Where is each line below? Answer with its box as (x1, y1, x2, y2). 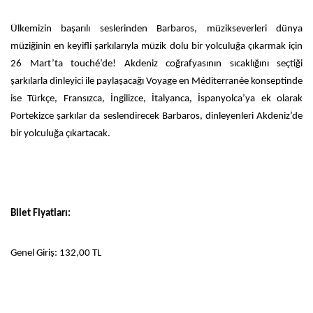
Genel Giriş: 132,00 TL (10, 247, 101, 259)
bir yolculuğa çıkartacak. (10, 128, 110, 139)
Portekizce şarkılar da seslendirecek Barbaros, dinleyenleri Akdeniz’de (10, 110, 303, 122)
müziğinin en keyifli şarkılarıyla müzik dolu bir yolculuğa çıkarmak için (10, 41, 303, 52)
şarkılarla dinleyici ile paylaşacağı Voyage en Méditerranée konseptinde (10, 75, 303, 87)
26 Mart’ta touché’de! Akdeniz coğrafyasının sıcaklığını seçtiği (10, 58, 303, 69)
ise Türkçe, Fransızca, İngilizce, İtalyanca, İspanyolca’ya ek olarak (10, 93, 303, 104)
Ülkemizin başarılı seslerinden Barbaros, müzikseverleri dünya (10, 23, 303, 34)
